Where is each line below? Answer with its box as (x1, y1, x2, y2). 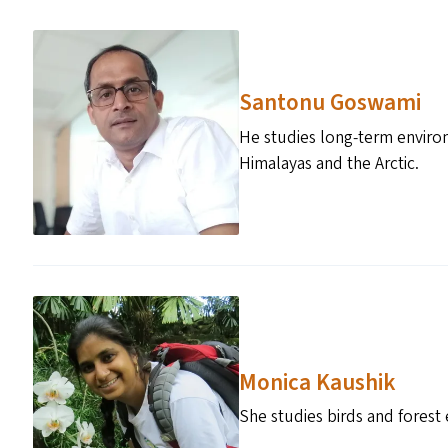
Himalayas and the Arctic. (238, 150, 419, 176)
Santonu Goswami (238, 86, 421, 120)
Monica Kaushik (238, 365, 396, 399)
